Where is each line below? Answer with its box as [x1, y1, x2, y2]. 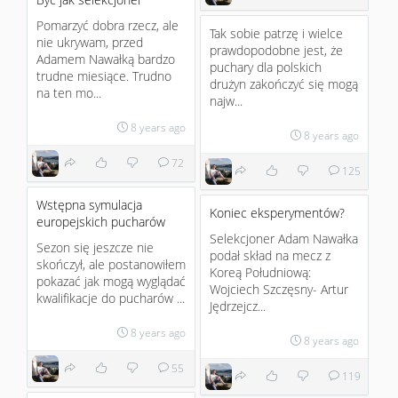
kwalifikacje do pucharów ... [36, 290, 185, 306]
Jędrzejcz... [210, 298, 266, 314]
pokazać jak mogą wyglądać [36, 273, 186, 290]
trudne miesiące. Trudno [36, 68, 171, 84]
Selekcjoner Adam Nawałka [210, 230, 358, 247]
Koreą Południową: [210, 264, 311, 281]
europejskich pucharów [36, 213, 165, 230]
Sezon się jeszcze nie [36, 239, 154, 256]
